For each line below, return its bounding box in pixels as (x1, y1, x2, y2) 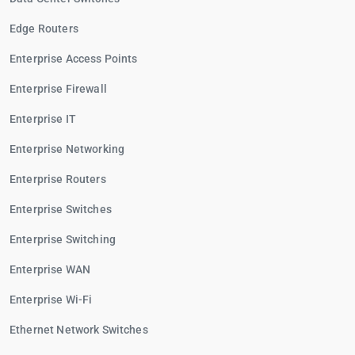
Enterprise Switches (10, 203, 112, 216)
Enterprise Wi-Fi (10, 293, 93, 306)
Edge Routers (10, 22, 78, 35)
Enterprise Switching (10, 233, 116, 246)
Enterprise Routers (10, 173, 106, 185)
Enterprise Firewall (10, 82, 107, 95)
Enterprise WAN (10, 263, 91, 276)
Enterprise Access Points (10, 52, 138, 65)
